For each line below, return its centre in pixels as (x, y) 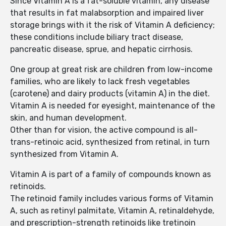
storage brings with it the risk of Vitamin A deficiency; (112, 25)
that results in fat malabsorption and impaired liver (107, 13)
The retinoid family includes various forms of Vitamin (112, 199)
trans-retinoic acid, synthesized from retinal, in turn (110, 142)
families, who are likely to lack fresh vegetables (100, 82)
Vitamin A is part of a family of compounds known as (110, 175)
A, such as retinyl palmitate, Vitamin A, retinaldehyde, (112, 211)
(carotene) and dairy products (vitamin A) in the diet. (110, 94)
